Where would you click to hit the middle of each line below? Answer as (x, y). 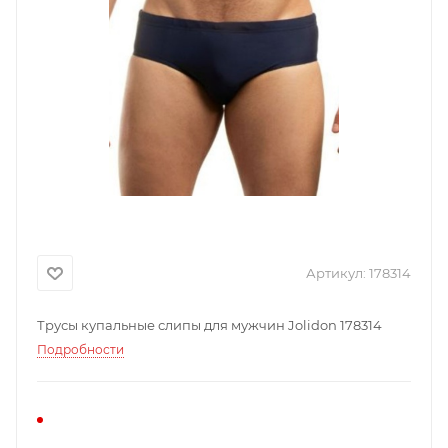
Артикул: (336, 273)
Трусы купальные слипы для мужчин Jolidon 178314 (209, 325)
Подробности (80, 349)
